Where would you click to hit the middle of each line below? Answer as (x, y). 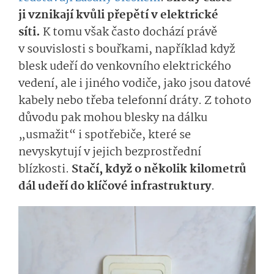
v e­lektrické (185, 16)
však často (113, 33)
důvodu (38, 118)
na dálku (183, 118)
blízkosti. (45, 170)
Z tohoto (228, 101)
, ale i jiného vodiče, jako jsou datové (153, 84)
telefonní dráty (157, 101)
